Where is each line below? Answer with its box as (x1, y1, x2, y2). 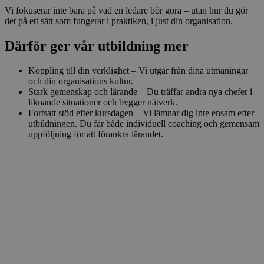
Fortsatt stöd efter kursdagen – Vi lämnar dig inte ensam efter (28, 108, 254, 118)
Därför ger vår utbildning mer (5, 38, 189, 54)
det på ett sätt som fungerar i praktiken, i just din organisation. (5, 15, 233, 26)
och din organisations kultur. (28, 76, 133, 87)
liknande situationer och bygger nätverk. (28, 97, 177, 108)
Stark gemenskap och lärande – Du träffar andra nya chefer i (28, 87, 252, 97)
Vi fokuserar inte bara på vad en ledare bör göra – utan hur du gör (5, 5, 248, 15)
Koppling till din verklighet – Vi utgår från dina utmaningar (28, 65, 248, 76)
